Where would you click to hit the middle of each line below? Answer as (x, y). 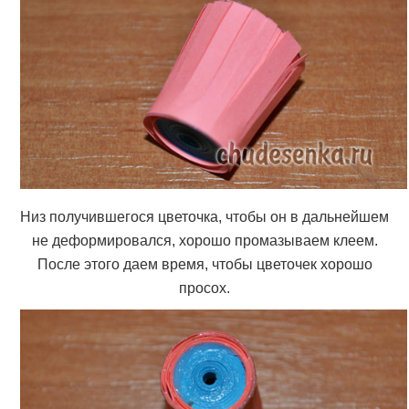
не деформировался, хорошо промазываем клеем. (204, 241)
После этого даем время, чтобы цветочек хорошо (204, 265)
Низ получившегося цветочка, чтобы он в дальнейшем (204, 217)
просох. (204, 288)
